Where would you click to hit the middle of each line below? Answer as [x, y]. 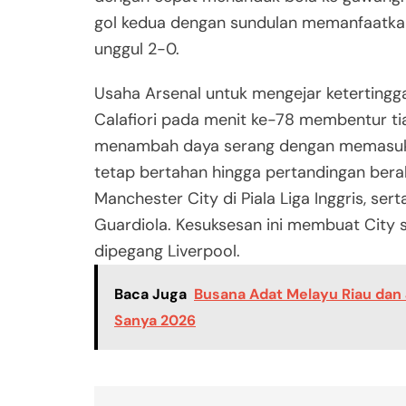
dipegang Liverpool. [167, 251]
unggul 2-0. [137, 49]
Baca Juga [150, 295]
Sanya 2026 [155, 321]
